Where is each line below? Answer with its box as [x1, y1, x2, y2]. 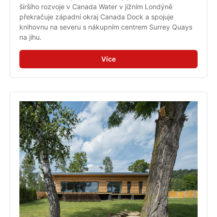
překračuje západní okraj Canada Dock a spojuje [19, 13, 173, 21]
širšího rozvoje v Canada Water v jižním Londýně [19, 2, 172, 11]
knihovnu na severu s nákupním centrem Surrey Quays [19, 23, 192, 31]
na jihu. [19, 33, 42, 42]
